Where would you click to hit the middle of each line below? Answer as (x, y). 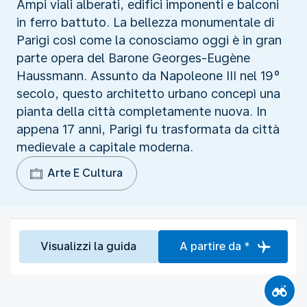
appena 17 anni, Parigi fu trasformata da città (148, 129)
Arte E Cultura (85, 173)
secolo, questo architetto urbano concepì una (148, 93)
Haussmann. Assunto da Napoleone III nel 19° (148, 75)
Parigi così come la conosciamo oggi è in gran (149, 40)
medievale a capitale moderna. (105, 147)
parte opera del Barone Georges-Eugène (133, 58)
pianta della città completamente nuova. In (142, 111)
